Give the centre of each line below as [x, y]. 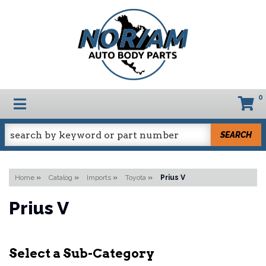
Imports [99, 178]
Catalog [61, 178]
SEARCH [236, 134]
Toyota [136, 178]
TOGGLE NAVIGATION [85, 103]
